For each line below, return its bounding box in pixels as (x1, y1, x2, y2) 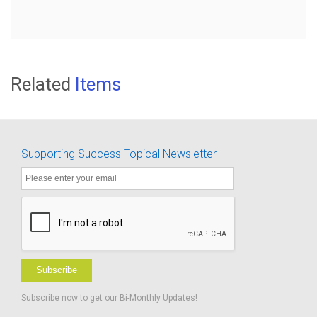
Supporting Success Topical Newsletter (21, 146, 217, 161)
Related (11, 73, 75, 95)
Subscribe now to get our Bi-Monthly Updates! (21, 292, 197, 303)
